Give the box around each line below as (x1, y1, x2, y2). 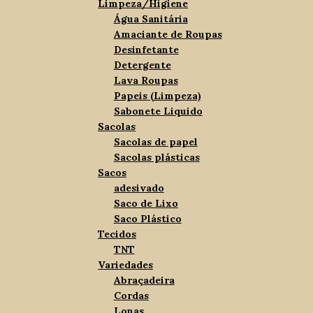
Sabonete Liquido (113, 105, 203, 118)
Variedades (98, 259, 154, 272)
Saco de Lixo (113, 197, 178, 210)
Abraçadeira (113, 274, 175, 287)
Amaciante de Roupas (113, 28, 222, 41)
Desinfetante (113, 43, 179, 57)
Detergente (113, 59, 171, 72)
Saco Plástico (113, 212, 182, 226)
